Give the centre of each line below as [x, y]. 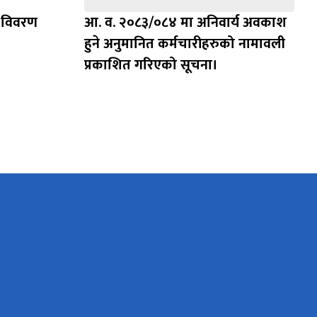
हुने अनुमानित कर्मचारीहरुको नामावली [184, 44]
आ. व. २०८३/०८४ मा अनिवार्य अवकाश [185, 23]
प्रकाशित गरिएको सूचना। [151, 65]
